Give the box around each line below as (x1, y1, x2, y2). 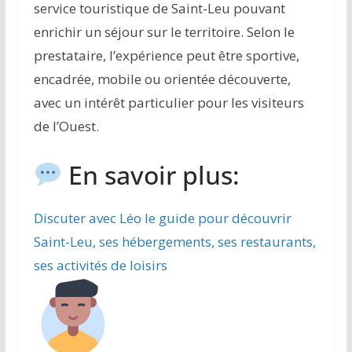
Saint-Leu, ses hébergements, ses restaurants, (33, 232, 316, 251)
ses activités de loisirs (33, 255, 167, 274)
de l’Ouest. (33, 117, 99, 136)
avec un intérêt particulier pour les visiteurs (33, 93, 304, 112)
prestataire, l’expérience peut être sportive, (33, 46, 299, 65)
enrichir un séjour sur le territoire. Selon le (33, 23, 295, 42)
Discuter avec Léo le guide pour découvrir (33, 208, 291, 227)
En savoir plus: (62, 157, 240, 192)
